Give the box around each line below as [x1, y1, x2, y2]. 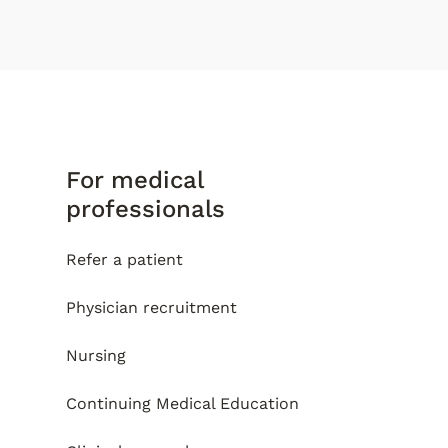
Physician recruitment [65, 298, 237, 317]
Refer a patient [65, 250, 183, 269]
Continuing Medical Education [65, 394, 299, 413]
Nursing [65, 346, 126, 365]
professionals [65, 195, 225, 223]
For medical [65, 166, 203, 194]
